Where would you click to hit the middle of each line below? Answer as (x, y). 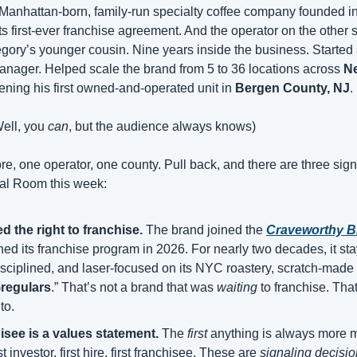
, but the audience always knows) (162, 126)
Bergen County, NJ (292, 88)
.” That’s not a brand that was (134, 287)
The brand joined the (204, 230)
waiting (237, 287)
